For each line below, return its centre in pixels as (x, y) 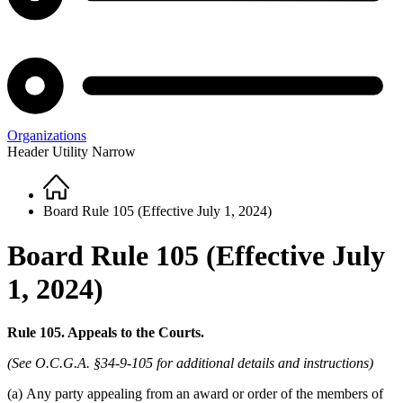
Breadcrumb (66, 205)
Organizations (47, 136)
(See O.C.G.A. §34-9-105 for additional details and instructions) (190, 363)
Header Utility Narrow (72, 152)
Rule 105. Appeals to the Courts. (106, 333)
